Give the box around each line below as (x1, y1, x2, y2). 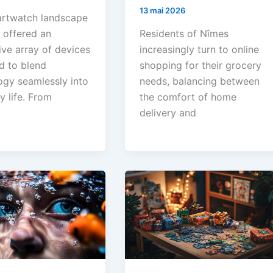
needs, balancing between (140, 74, 260, 87)
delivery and (140, 106, 197, 119)
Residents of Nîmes (140, 27, 229, 40)
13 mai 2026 (140, 5, 186, 16)
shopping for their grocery (140, 58, 262, 71)
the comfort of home (140, 90, 237, 103)
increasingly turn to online (140, 43, 260, 55)
